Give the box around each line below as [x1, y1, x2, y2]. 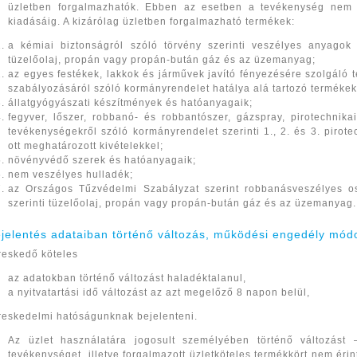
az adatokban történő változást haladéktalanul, [8, 273, 247, 284]
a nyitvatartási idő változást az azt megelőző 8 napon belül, [8, 287, 311, 298]
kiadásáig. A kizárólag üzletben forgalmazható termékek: [8, 16, 296, 27]
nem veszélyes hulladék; [8, 169, 134, 180]
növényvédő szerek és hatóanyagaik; [8, 155, 197, 166]
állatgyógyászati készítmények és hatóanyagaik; [8, 97, 253, 108]
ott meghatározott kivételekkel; [8, 140, 164, 151]
